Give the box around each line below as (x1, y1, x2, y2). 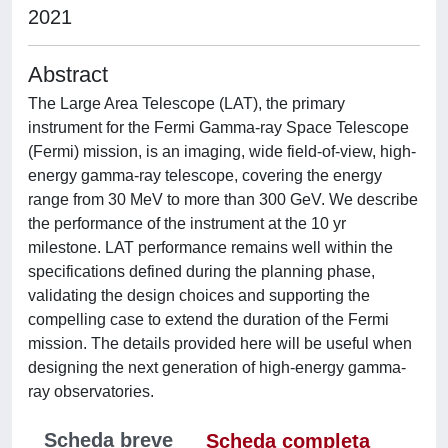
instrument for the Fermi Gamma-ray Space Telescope (28, 119, 409, 136)
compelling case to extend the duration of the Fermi (28, 311, 389, 328)
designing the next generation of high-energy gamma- (28, 359, 406, 376)
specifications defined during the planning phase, (28, 263, 375, 280)
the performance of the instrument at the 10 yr (28, 215, 346, 232)
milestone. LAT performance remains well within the (28, 239, 393, 256)
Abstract (28, 62, 108, 87)
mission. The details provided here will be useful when (28, 335, 412, 352)
